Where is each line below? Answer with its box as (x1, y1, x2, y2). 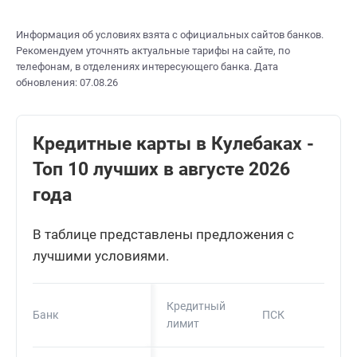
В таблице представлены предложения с (33, 226, 294, 243)
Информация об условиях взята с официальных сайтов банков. (16, 29, 324, 41)
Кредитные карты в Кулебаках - (33, 133, 314, 155)
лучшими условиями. (33, 248, 169, 265)
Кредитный (167, 300, 226, 313)
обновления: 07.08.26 (16, 76, 118, 89)
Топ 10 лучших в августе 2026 (33, 159, 290, 181)
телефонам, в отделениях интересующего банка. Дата (16, 61, 278, 73)
